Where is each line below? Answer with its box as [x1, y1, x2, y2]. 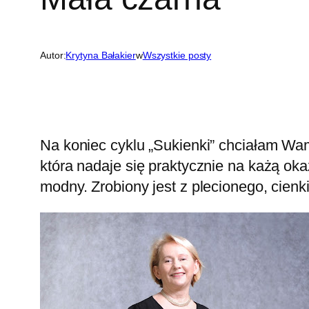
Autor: [40, 50, 66, 61]
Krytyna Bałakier [66, 50, 136, 61]
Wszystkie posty [142, 50, 212, 61]
